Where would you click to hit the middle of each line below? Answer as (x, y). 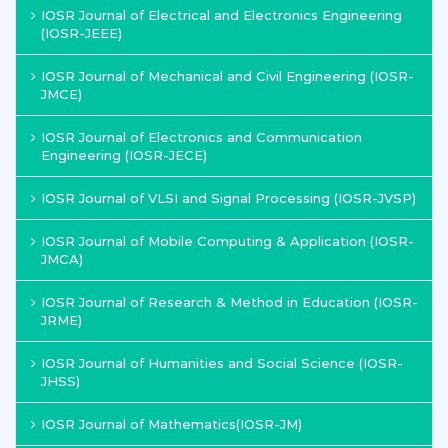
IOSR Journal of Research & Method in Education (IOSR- (229, 302)
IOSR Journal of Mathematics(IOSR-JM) (171, 424)
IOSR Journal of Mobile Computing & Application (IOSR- (227, 241)
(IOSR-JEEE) (81, 33)
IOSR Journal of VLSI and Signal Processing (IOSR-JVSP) (228, 198)
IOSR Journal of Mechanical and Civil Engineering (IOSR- (227, 76)
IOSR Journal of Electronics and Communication (201, 137)
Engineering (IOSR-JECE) (124, 155)
